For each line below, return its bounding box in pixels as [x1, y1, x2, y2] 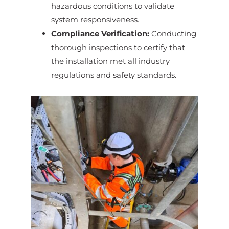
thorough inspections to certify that [51, 42, 185, 53]
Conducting [149, 29, 196, 39]
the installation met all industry [51, 56, 170, 66]
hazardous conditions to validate [51, 1, 174, 11]
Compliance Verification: [51, 29, 149, 39]
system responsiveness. [51, 15, 139, 25]
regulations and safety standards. [51, 70, 176, 80]
